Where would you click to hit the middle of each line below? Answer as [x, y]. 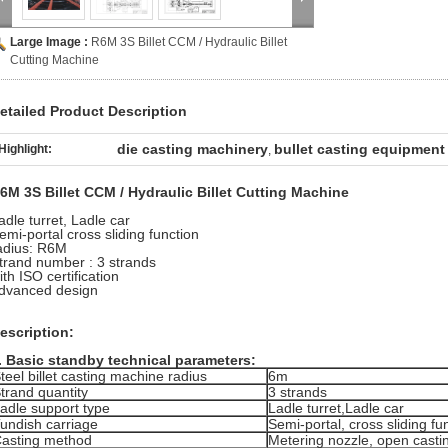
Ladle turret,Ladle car [336, 408]
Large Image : [50, 42]
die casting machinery [192, 149]
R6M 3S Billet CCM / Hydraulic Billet [189, 42]
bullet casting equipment [359, 149]
